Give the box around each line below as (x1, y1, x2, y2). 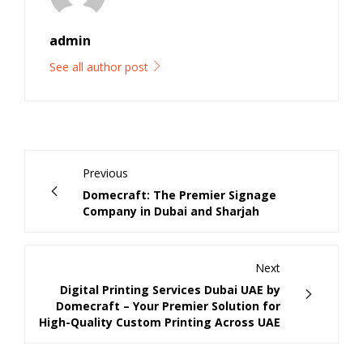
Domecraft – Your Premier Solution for (56, 298, 280, 314)
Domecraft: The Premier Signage (83, 187, 276, 203)
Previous (83, 165, 128, 181)
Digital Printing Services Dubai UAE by (60, 282, 280, 298)
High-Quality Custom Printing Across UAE (39, 314, 280, 331)
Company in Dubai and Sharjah (83, 203, 259, 220)
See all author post (49, 59, 152, 75)
